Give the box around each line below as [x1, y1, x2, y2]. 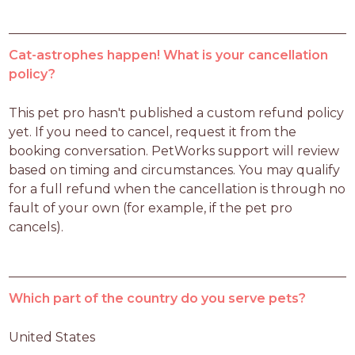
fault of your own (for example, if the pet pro [9, 200, 293, 216]
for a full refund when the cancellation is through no [9, 181, 346, 197]
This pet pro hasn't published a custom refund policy [9, 105, 345, 120]
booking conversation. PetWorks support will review [9, 143, 340, 158]
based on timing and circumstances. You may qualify [9, 162, 341, 177]
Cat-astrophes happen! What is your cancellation [9, 47, 329, 63]
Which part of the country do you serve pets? [9, 290, 307, 306]
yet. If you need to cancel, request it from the [9, 124, 297, 139]
